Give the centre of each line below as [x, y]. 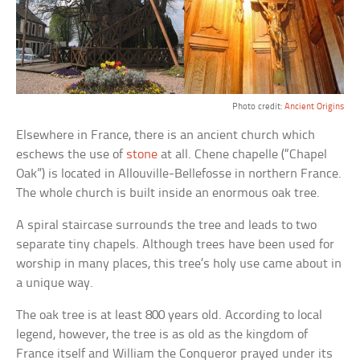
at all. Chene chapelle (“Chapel [243, 155]
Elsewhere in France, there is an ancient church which [166, 136]
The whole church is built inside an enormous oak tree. [168, 194]
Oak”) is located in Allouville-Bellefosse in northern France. [179, 174]
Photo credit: [258, 107]
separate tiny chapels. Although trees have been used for [176, 245]
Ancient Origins [314, 107]
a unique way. [55, 284]
